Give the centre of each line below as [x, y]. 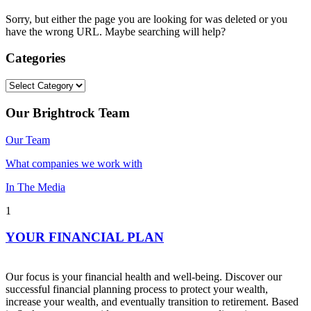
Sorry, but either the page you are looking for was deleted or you [146, 19]
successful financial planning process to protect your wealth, [137, 289]
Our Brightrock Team [68, 112]
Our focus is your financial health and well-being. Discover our [144, 277]
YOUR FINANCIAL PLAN [85, 237]
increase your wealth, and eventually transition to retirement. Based [152, 302]
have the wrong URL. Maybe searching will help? [116, 31]
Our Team [28, 140]
